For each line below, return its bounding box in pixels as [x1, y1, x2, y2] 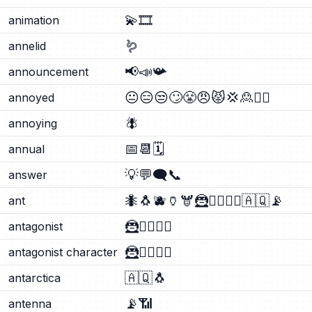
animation [8, 13, 59, 27]
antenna [8, 297, 52, 311]
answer [8, 168, 47, 182]
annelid [8, 39, 46, 53]
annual [8, 142, 45, 156]
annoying [8, 116, 57, 130]
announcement [8, 65, 88, 79]
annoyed [8, 91, 54, 104]
